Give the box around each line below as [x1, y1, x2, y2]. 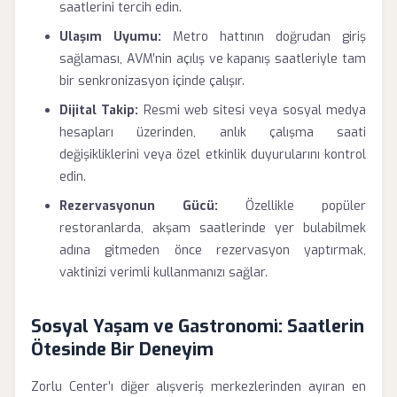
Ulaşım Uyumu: [59, 28, 161, 45]
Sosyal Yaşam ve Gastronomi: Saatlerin [31, 315, 364, 339]
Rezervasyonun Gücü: [59, 198, 218, 214]
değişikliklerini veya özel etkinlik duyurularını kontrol [59, 146, 366, 163]
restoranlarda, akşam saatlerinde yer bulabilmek [59, 220, 366, 237]
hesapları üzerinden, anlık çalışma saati [59, 124, 366, 141]
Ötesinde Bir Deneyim [31, 338, 214, 362]
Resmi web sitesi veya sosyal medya [138, 102, 367, 119]
